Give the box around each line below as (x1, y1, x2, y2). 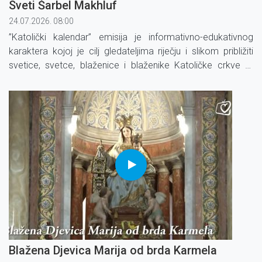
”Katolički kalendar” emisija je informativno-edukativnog (9, 31, 253, 43)
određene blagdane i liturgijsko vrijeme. (9, 73, 168, 85)
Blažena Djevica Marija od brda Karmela (9, 243, 217, 257)
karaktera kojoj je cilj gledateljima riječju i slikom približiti (9, 45, 253, 57)
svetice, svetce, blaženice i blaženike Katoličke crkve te (9, 59, 253, 71)
